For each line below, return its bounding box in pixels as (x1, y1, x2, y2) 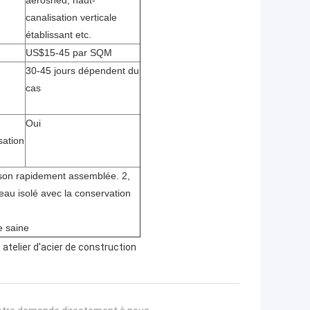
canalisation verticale (26, 12, 117, 24)
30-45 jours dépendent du (26, 65, 139, 77)
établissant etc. (26, 29, 91, 41)
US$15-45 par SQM (26, 47, 112, 59)
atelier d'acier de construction (3, 241, 136, 253)
